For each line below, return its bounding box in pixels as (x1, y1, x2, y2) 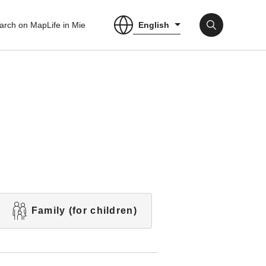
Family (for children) (31, 205, 137, 216)
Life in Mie (47, 20, 85, 30)
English (138, 20, 169, 30)
